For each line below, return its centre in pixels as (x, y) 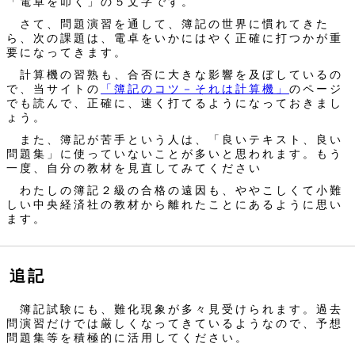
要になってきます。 (67, 52)
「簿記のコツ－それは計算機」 (195, 89)
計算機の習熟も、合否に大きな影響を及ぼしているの (175, 74)
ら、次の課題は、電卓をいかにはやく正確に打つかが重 (175, 38)
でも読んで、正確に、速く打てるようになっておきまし (175, 103)
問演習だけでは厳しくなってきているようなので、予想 (175, 323)
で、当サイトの (53, 89)
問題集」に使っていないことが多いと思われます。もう (175, 154)
